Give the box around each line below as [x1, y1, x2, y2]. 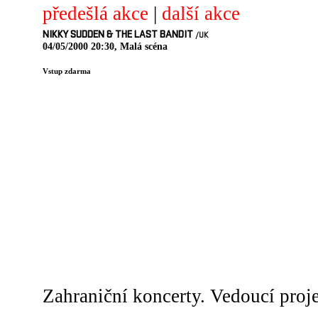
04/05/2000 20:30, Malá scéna [43, 41, 168, 52]
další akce [162, 3, 240, 24]
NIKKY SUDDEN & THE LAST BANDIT [43, 29, 195, 42]
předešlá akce [43, 3, 148, 24]
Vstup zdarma [43, 67, 91, 75]
